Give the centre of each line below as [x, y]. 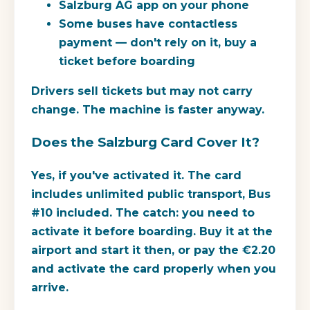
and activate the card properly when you [154, 269]
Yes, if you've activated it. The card [136, 176]
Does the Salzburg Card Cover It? [145, 143]
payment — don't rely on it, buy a [158, 42]
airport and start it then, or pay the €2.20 [153, 250]
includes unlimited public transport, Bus [151, 194]
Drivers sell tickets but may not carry [142, 91]
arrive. [50, 288]
